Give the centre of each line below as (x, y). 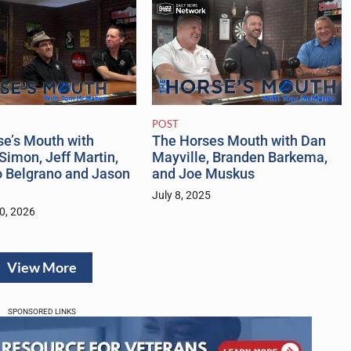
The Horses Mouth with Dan (239, 141)
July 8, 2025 (181, 196)
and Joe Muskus (203, 174)
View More (42, 268)
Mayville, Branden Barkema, (239, 158)
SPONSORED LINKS (42, 312)
